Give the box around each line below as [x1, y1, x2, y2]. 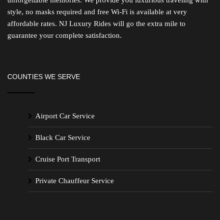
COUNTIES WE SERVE [7, 72, 80, 81]
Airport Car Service [35, 111, 95, 120]
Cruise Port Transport [35, 155, 100, 163]
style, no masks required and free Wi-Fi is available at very [7, 7, 187, 16]
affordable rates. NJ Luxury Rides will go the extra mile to [7, 19, 186, 27]
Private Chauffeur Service [35, 176, 114, 185]
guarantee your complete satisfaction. [7, 31, 122, 39]
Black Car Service [35, 133, 90, 141]
